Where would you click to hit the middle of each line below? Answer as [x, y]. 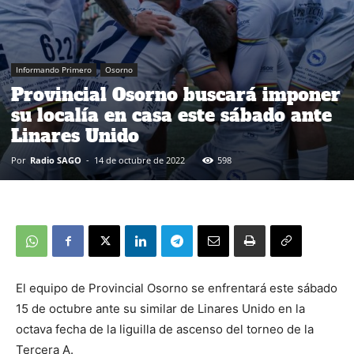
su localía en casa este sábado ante [171, 115]
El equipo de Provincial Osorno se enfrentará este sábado [177, 288]
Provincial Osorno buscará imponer [176, 95]
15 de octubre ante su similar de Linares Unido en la [160, 309]
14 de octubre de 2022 [139, 160]
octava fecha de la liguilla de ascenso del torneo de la [165, 329]
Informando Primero [54, 70]
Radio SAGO [56, 160]
